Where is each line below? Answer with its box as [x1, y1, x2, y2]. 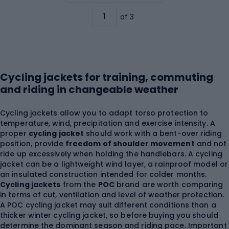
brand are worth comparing [114, 179, 223, 190]
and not [194, 139, 227, 149]
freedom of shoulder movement [65, 139, 195, 149]
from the [60, 179, 98, 190]
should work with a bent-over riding [84, 128, 222, 139]
